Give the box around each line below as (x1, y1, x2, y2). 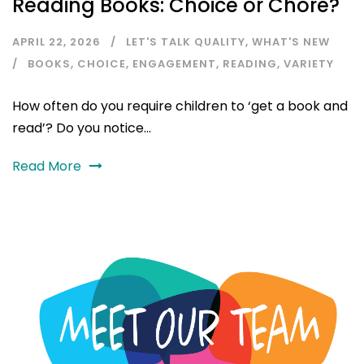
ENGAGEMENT (132, 56, 216, 72)
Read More (12, 157, 81, 176)
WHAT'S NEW (252, 34, 330, 50)
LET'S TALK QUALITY (126, 34, 245, 50)
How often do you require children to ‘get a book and (12, 97, 348, 116)
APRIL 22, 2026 (12, 34, 101, 50)
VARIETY (284, 56, 334, 72)
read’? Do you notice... (12, 119, 151, 138)
